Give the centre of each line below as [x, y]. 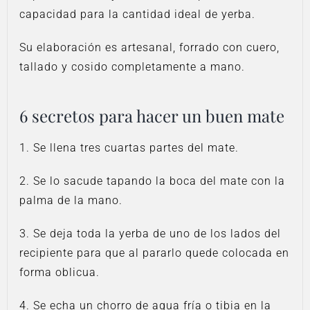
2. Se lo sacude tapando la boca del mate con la [153, 181]
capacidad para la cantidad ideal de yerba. [138, 15]
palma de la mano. [71, 201]
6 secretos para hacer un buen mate [152, 116]
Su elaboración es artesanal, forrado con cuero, [150, 48]
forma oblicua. [60, 273]
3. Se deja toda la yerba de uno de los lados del [151, 234]
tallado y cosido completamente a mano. [133, 67]
